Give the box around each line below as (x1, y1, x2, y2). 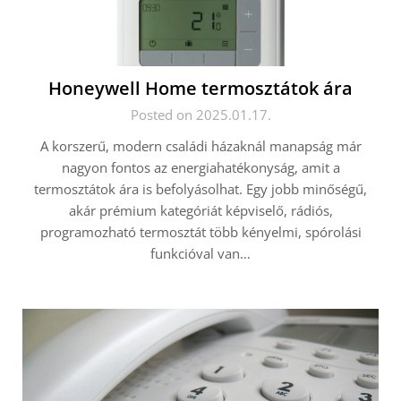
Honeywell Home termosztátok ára (48, 76, 353, 100)
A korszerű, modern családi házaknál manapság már (39, 137, 362, 155)
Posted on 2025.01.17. (130, 106, 271, 124)
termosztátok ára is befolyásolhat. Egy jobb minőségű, (34, 180, 367, 198)
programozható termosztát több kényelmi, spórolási (39, 223, 362, 241)
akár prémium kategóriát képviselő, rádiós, (68, 201, 333, 219)
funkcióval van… (150, 244, 251, 262)
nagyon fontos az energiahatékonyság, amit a (61, 158, 340, 176)
